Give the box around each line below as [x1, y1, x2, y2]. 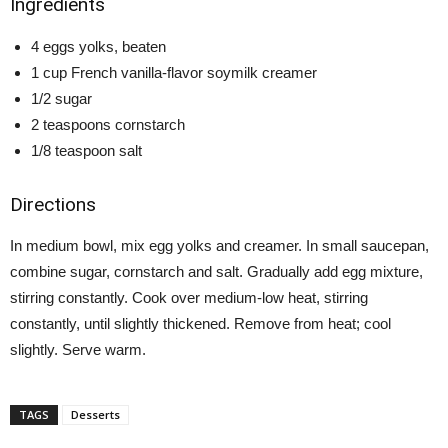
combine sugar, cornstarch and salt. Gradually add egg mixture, [10, 263, 423, 280]
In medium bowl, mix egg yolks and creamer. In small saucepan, [10, 237, 429, 254]
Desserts [71, 407, 120, 422]
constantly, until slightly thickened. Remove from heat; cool [10, 315, 391, 332]
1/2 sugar [31, 90, 92, 107]
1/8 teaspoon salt [31, 142, 142, 159]
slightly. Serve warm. [10, 341, 146, 358]
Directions [10, 193, 96, 216]
